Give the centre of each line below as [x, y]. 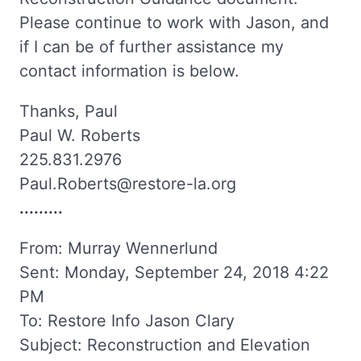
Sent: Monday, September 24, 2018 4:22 [174, 272]
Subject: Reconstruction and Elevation [165, 345]
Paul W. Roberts [80, 135]
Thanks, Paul [68, 111]
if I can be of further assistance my [151, 47]
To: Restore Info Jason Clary [127, 321]
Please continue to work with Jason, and [174, 23]
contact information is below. [129, 71]
